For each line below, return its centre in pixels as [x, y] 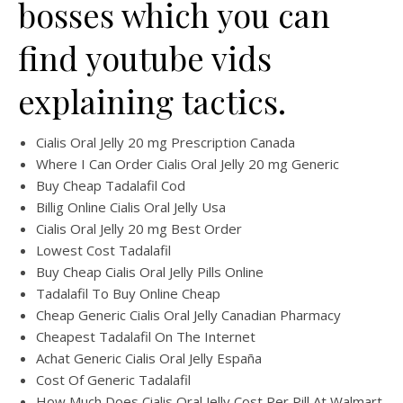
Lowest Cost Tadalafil [103, 250]
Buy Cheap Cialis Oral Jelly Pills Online [150, 272]
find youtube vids [145, 58]
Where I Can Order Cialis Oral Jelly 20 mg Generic [188, 164]
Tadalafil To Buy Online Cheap [128, 293]
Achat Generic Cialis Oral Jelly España [149, 358]
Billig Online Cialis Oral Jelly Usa [131, 207]
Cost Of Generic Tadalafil [113, 380]
